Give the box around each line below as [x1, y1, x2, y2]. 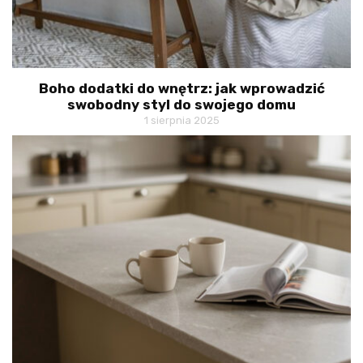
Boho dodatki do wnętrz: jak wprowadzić [38, 80, 325, 97]
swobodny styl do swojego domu [67, 96, 296, 113]
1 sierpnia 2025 [143, 114, 220, 127]
